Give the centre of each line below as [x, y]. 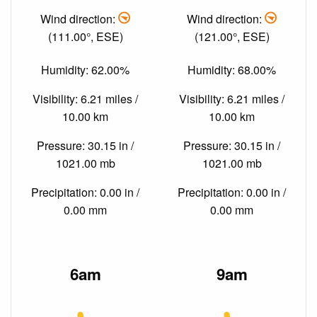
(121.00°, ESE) [232, 36]
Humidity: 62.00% [85, 70]
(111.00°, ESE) [85, 36]
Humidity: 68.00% [232, 70]
